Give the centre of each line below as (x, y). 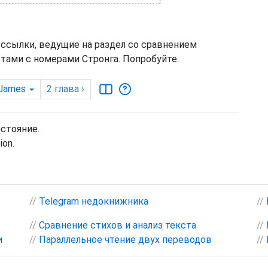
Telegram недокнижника (94, 202)
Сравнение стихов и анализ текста (118, 226)
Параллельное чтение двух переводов (125, 240)
